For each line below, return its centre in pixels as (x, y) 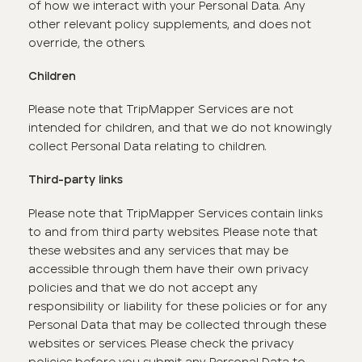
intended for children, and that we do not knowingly (181, 128)
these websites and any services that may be (159, 250)
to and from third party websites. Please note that (173, 232)
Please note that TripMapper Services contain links (176, 213)
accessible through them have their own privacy (169, 269)
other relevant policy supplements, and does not (170, 25)
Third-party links (76, 180)
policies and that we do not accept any (143, 287)
